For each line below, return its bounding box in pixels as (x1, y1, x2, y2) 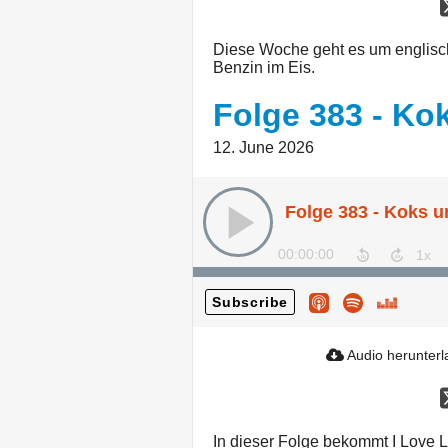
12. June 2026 (213, 139, 314, 157)
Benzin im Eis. (213, 59, 315, 77)
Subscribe (212, 294, 289, 311)
